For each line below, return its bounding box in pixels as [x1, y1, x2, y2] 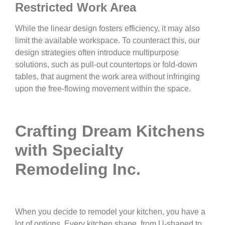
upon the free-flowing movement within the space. [15, 84, 191, 93]
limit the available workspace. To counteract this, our [15, 36, 200, 45]
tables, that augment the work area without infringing [15, 72, 200, 81]
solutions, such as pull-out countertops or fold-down [15, 60, 197, 69]
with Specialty [15, 141, 124, 159]
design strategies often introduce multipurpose [15, 48, 179, 57]
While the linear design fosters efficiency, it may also [15, 24, 200, 33]
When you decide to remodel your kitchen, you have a [15, 207, 205, 216]
